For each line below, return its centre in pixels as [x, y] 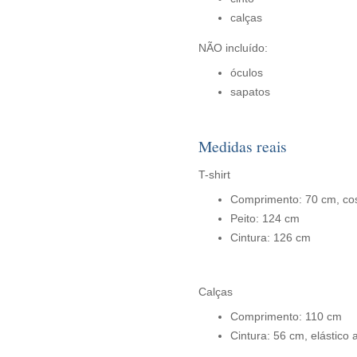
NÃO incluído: [233, 48]
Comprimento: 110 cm [286, 316]
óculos [246, 73]
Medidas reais [242, 146]
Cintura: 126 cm [270, 237]
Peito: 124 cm [265, 218]
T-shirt [214, 175]
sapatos [250, 92]
